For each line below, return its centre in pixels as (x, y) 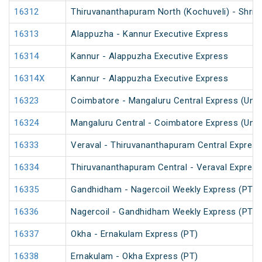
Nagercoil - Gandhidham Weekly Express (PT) (163, 212)
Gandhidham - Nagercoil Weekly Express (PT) (163, 190)
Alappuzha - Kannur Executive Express (149, 34)
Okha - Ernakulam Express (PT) (135, 234)
